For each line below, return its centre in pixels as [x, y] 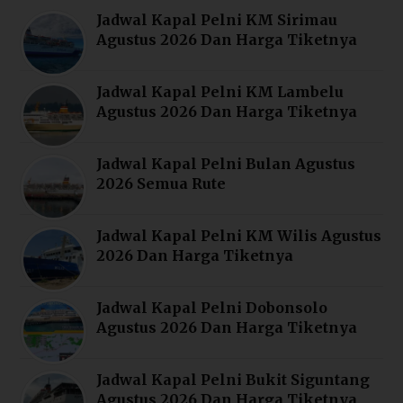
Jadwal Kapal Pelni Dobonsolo [212, 307]
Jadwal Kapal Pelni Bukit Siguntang [233, 379]
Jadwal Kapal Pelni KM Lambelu [220, 91]
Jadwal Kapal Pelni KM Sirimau [217, 19]
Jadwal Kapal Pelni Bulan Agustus [226, 163]
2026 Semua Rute [161, 183]
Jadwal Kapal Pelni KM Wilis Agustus [239, 235]
